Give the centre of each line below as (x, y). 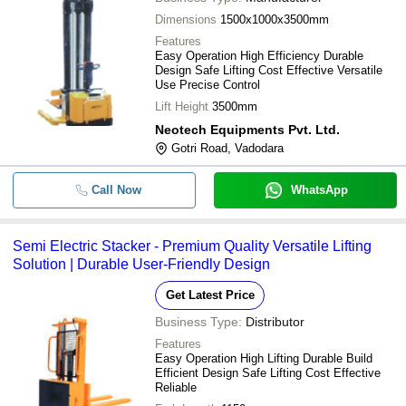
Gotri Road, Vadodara (227, 148)
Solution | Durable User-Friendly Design (141, 264)
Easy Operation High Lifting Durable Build (264, 358)
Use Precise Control (208, 85)
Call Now (116, 190)
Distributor (275, 322)
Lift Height (182, 106)
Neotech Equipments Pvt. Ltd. (247, 130)
